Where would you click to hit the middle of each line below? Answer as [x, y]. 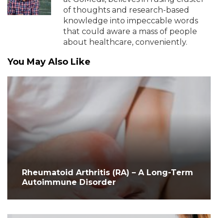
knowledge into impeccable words [131, 21]
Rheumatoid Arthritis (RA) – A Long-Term [108, 173]
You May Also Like [49, 62]
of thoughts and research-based [126, 10]
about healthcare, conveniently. [125, 42]
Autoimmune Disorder [69, 182]
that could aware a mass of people [130, 31]
